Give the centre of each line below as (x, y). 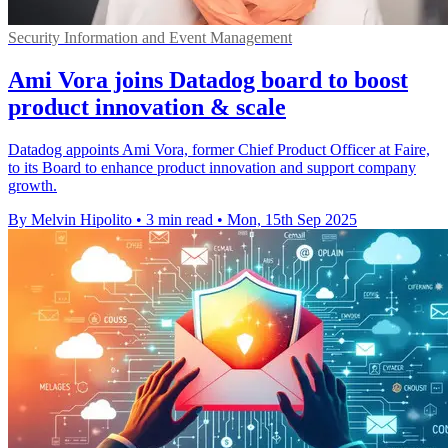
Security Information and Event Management (150, 38)
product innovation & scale (147, 106)
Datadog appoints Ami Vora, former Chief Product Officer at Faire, (219, 149)
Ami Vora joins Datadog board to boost (208, 79)
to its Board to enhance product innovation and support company (212, 167)
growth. (32, 185)
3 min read (179, 219)
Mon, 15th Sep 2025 (292, 219)
